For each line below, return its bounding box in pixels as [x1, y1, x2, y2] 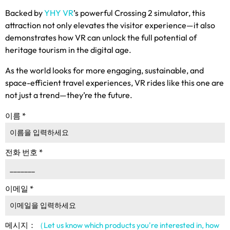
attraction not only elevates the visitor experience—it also [5, 20, 215, 30]
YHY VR [44, 7, 73, 18]
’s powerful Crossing [73, 7, 146, 18]
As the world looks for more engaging [5, 65, 141, 75]
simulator [154, 7, 188, 18]
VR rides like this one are [135, 77, 224, 88]
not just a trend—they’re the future [5, 89, 130, 100]
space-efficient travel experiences [5, 77, 131, 88]
